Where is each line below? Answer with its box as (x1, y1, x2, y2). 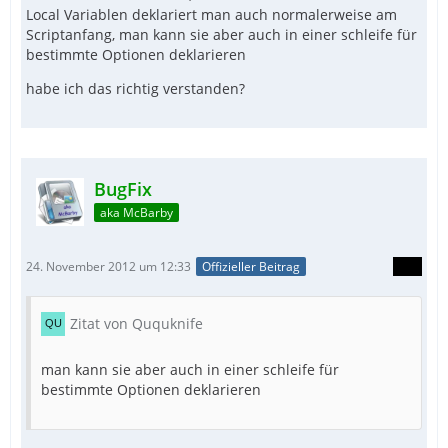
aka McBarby (100, 203, 173, 221)
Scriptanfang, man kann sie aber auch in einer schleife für (26, 24, 417, 44)
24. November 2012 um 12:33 (26, 257, 191, 275)
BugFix (94, 176, 152, 201)
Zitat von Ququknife (70, 314, 203, 334)
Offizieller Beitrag (202, 258, 300, 276)
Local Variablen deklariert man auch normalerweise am (26, 4, 397, 24)
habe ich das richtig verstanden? (26, 78, 245, 98)
